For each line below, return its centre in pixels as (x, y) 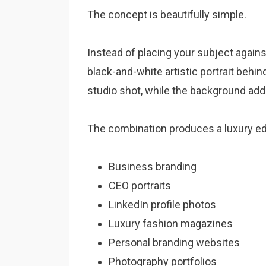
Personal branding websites (174, 243)
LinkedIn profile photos (162, 205)
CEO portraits (140, 186)
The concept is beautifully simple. (167, 15)
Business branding (153, 167)
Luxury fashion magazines (171, 224)
